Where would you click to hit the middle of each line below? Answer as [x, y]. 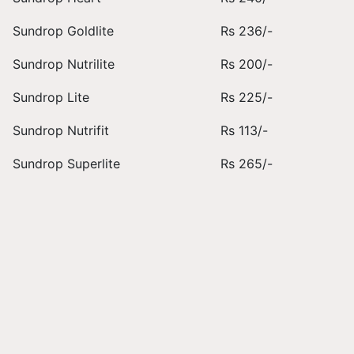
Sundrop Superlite [68, 164]
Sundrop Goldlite [65, 31]
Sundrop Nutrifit [63, 130]
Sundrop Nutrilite [66, 64]
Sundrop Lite [53, 97]
